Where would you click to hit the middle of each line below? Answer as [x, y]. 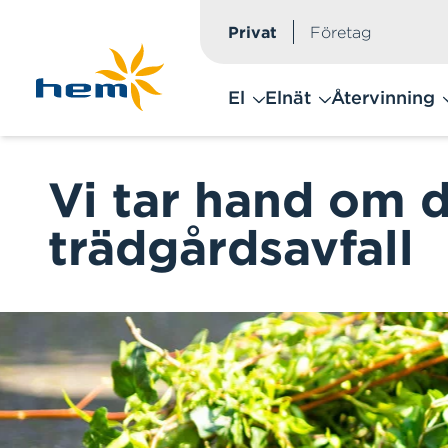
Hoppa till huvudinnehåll [119, 36]
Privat [252, 32]
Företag [340, 32]
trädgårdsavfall [231, 247]
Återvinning [382, 97]
